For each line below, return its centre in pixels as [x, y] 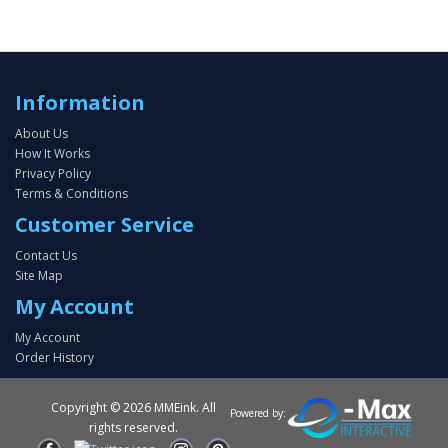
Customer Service [104, 224]
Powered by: [257, 413]
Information [80, 102]
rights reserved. [133, 427]
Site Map [39, 275]
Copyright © [87, 407]
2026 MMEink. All [169, 407]
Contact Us [46, 255]
